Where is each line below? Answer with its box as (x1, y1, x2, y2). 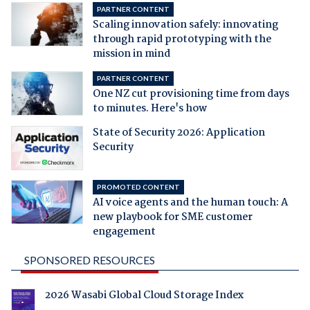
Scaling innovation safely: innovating (92, 17, 278, 34)
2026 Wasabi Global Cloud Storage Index (44, 287, 244, 304)
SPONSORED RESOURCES (24, 253, 155, 267)
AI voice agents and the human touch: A (92, 194, 288, 212)
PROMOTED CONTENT (96, 183, 180, 192)
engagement (92, 224, 156, 241)
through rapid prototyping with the (92, 31, 271, 48)
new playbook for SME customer (92, 209, 253, 226)
